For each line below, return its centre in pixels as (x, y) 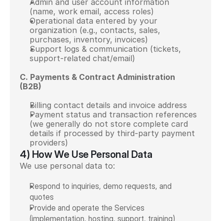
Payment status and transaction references (113, 114)
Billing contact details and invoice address (108, 105)
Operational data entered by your (93, 21)
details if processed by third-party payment (112, 133)
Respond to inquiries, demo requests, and (101, 186)
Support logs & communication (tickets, (105, 49)
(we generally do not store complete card (109, 124)
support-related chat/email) (82, 58)
